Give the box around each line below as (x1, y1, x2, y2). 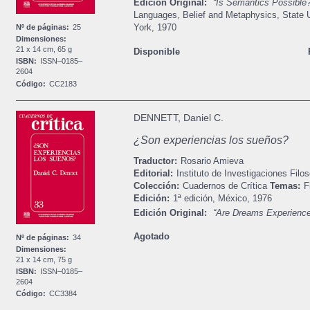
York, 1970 (133, 22, 176, 33)
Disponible (133, 46, 180, 57)
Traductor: (133, 156, 177, 167)
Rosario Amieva (180, 156, 244, 167)
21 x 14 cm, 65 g (16, 45, 73, 54)
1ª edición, (172, 193, 215, 204)
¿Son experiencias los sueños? (133, 134, 289, 147)
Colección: (133, 181, 179, 192)
